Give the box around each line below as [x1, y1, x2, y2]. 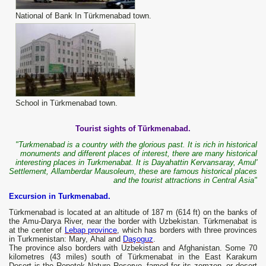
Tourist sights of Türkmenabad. [75, 124, 191, 134]
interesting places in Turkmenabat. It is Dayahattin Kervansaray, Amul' [15, 158, 257, 167]
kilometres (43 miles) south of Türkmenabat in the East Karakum [9, 252, 257, 262]
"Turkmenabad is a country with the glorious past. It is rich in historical [15, 140, 257, 150]
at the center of [9, 226, 65, 235]
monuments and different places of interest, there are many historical [20, 149, 257, 159]
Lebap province [64, 226, 118, 235]
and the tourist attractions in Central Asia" [113, 176, 257, 185]
